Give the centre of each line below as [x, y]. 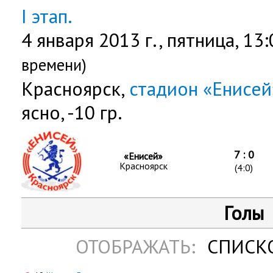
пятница [201, 40]
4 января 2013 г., [94, 40]
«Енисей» [143, 156]
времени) [54, 65]
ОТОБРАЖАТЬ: [138, 246]
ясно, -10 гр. [72, 112]
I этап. [47, 16]
